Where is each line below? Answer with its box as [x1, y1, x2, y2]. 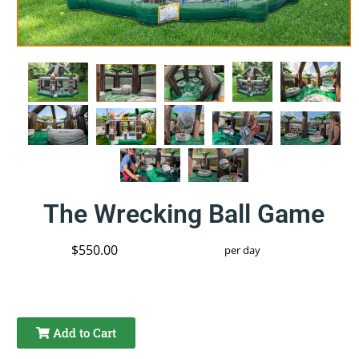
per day [224, 243, 261, 258]
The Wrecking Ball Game [43, 199, 325, 230]
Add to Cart [50, 325, 117, 341]
